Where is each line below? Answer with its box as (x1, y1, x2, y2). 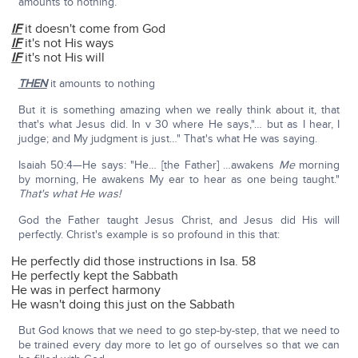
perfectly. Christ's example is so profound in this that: (18, 228, 280, 242)
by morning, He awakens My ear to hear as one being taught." (18, 173, 340, 187)
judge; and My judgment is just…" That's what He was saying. (18, 132, 317, 146)
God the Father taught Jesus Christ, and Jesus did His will (18, 213, 340, 228)
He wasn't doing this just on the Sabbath (11, 296, 236, 313)
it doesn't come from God (22, 21, 166, 38)
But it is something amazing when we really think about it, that (18, 103, 340, 117)
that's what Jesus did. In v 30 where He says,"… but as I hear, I (18, 117, 340, 132)
